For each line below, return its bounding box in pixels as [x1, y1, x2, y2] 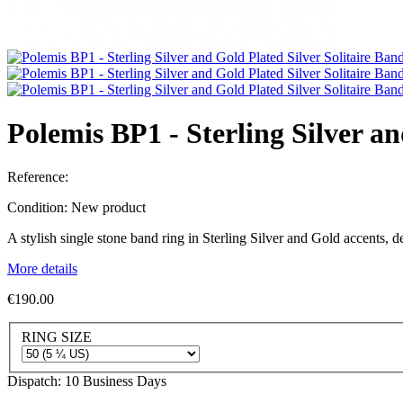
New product [71, 200, 146, 216]
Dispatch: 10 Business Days [7, 373, 166, 389]
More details [7, 261, 77, 277]
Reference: [7, 169, 68, 185]
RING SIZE [22, 329, 95, 345]
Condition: [7, 200, 71, 216]
